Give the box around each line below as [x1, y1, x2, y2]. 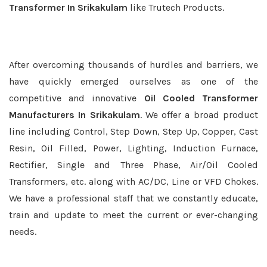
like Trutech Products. [128, 2, 224, 13]
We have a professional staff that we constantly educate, [9, 193, 258, 204]
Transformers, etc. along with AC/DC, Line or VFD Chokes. [9, 176, 258, 187]
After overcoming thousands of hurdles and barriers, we [9, 59, 258, 70]
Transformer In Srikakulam [9, 2, 128, 13]
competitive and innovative [9, 92, 144, 104]
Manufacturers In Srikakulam [9, 109, 140, 120]
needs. [9, 226, 36, 237]
